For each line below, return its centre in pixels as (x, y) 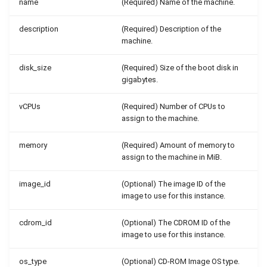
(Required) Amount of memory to (178, 145)
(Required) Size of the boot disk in (180, 68)
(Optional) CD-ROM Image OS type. (181, 261)
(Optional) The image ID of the (173, 184)
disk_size (35, 68)
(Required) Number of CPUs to (173, 106)
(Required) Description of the (171, 29)
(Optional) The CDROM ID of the (176, 223)
